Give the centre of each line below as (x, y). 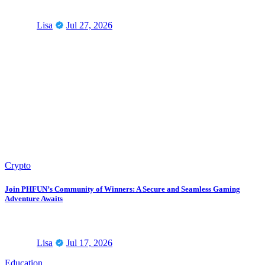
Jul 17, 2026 (89, 243)
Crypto (18, 166)
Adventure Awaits (34, 198)
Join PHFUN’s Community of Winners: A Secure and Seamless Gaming (122, 189)
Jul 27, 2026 (89, 25)
